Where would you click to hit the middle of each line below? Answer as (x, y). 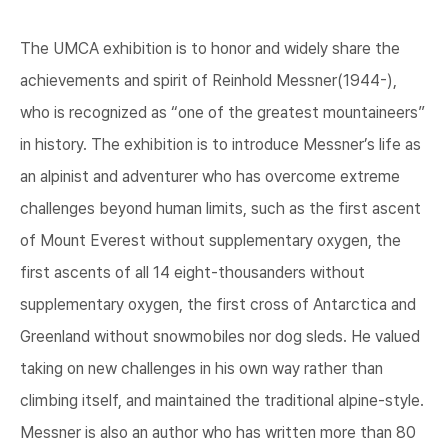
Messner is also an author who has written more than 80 (218, 433)
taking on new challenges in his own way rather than (201, 369)
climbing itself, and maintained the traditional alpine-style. (222, 401)
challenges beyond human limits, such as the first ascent (220, 209)
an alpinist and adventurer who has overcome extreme (210, 177)
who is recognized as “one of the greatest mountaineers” (222, 113)
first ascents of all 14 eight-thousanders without (192, 273)
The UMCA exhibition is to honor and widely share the (210, 49)
